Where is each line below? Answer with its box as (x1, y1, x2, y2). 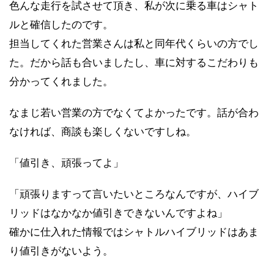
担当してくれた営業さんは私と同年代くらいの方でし (9, 37, 259, 50)
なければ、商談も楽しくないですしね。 (9, 125, 196, 138)
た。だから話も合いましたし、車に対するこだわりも (9, 56, 259, 68)
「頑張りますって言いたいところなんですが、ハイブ (9, 187, 259, 200)
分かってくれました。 (9, 75, 113, 87)
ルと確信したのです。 (9, 18, 113, 31)
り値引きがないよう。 (9, 244, 113, 257)
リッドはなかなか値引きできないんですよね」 (9, 206, 228, 219)
